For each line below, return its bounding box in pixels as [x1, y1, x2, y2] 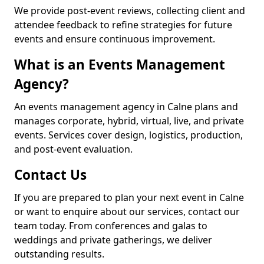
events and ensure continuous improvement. [14, 32, 215, 45]
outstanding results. [14, 247, 104, 260]
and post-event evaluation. [14, 143, 133, 156]
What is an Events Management [14, 55, 225, 74]
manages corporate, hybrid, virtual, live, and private [14, 114, 244, 127]
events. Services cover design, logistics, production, [14, 128, 243, 141]
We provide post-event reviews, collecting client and [14, 4, 245, 17]
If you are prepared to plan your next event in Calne [14, 191, 244, 204]
